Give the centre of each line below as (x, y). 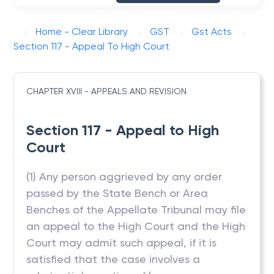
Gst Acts (212, 31)
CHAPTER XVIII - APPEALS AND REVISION (107, 91)
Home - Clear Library (82, 31)
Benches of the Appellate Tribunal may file (136, 209)
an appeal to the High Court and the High (136, 226)
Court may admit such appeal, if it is (122, 243)
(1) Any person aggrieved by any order (124, 176)
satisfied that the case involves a (113, 259)
